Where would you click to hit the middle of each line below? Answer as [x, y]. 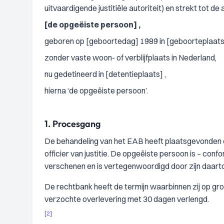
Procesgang [76, 124]
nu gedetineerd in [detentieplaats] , [105, 74]
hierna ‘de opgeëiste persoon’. [96, 90]
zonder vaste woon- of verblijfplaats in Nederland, [130, 57]
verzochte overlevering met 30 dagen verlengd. [127, 199]
